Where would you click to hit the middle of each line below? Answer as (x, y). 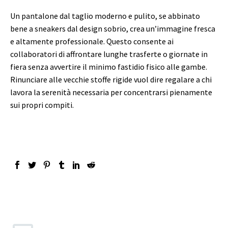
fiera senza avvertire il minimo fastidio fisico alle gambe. (109, 66)
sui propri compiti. (42, 105)
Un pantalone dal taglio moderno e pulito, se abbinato (105, 16)
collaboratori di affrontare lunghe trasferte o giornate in (109, 54)
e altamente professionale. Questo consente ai (92, 41)
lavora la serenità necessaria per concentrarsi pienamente (111, 92)
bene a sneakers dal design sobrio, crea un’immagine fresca (113, 28)
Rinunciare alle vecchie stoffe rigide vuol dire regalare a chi (111, 79)
